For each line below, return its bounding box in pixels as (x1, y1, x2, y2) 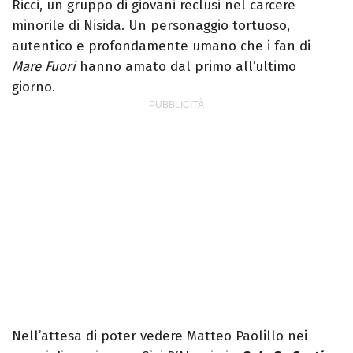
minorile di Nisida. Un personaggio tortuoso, (12, 17, 290, 35)
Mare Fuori (12, 58, 76, 76)
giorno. (12, 79, 55, 96)
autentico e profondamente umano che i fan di (12, 38, 310, 55)
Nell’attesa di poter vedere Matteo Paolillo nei (12, 328, 307, 345)
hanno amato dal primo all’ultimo (76, 58, 296, 76)
